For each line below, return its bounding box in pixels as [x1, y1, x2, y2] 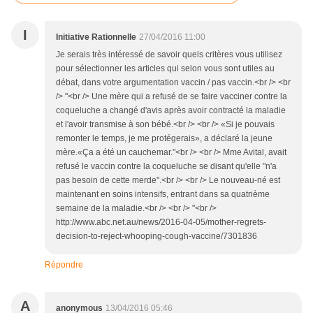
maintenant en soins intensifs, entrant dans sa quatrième [56, 189, 270, 200]
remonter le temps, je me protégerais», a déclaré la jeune [56, 133, 272, 144]
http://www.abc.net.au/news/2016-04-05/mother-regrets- [56, 217, 266, 228]
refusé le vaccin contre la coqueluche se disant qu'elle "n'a [56, 161, 277, 172]
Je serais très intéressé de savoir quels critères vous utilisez [56, 50, 282, 60]
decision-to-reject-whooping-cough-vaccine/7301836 [56, 231, 257, 242]
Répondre [45, 260, 83, 270]
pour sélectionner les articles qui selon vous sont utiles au [56, 64, 275, 74]
